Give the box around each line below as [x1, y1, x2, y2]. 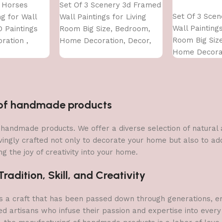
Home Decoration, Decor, [59, 36, 151, 45]
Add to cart [178, 1, 216, 9]
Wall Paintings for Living [59, 12, 146, 21]
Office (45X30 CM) [59, 48, 124, 57]
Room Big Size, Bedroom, [59, 24, 150, 33]
